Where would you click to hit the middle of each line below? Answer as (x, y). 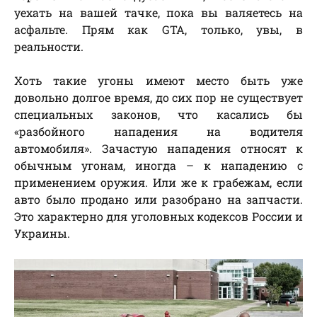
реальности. (49, 47)
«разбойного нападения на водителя (158, 132)
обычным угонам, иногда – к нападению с (158, 166)
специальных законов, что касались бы (158, 115)
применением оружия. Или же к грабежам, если (158, 183)
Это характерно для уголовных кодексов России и (158, 217)
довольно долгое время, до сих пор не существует (158, 98)
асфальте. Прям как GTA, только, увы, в (158, 30)
